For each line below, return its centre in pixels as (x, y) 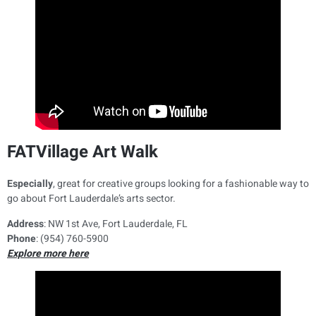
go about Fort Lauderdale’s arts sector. (91, 199)
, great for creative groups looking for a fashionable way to (181, 184)
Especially (30, 184)
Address (25, 224)
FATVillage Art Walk (83, 152)
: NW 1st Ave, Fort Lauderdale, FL (116, 224)
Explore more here (48, 253)
